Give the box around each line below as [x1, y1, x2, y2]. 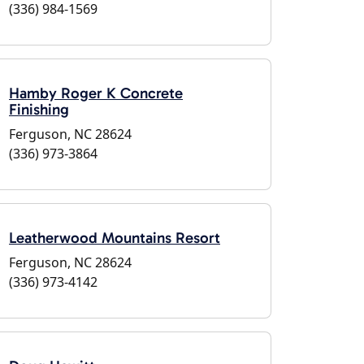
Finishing [9, 100, 69, 119]
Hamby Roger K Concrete [9, 84, 183, 102]
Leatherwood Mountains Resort [9, 228, 220, 247]
